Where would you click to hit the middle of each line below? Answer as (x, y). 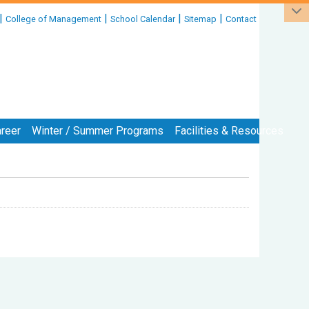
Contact (241, 19)
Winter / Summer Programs (98, 131)
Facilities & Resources (229, 131)
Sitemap (200, 19)
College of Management (53, 19)
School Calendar (143, 19)
